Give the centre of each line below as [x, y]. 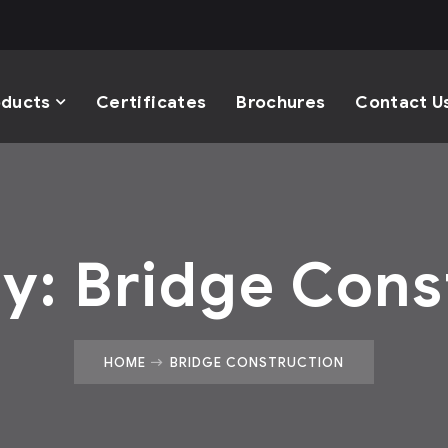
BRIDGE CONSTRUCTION [257, 362]
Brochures [281, 102]
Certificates [151, 102]
